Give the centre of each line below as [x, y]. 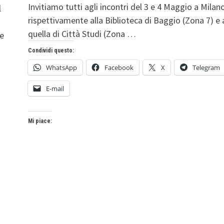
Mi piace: [40, 121]
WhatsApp [61, 67]
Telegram [206, 67]
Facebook [119, 67]
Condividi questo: [51, 50]
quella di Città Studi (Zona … [82, 33]
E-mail [55, 88]
